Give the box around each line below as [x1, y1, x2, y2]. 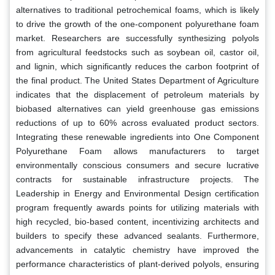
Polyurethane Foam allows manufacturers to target [16, 145, 259, 156]
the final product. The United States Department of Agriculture [16, 75, 259, 85]
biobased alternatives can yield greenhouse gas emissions [16, 103, 259, 114]
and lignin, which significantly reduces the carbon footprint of [16, 61, 259, 71]
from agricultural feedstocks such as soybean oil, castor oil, [16, 47, 259, 57]
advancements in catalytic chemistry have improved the [16, 244, 259, 255]
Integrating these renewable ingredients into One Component [16, 131, 259, 142]
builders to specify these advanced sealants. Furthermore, [16, 230, 259, 241]
